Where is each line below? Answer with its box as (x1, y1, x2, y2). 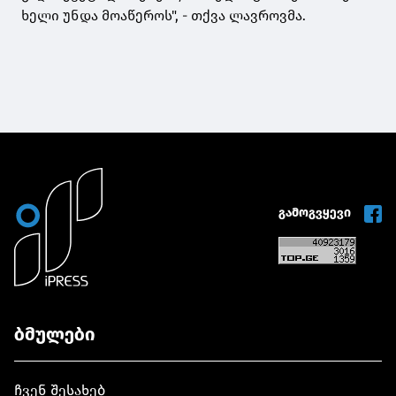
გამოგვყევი (278, 205, 354, 221)
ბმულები (14, 323, 95, 345)
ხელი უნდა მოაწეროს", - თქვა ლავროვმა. (21, 7, 306, 25)
